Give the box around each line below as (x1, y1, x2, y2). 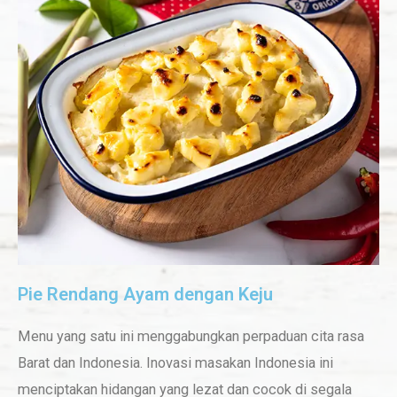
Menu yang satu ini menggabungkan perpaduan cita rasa (18, 327, 364, 345)
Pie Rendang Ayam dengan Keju (18, 283, 273, 305)
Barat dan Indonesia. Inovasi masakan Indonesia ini (18, 354, 333, 371)
